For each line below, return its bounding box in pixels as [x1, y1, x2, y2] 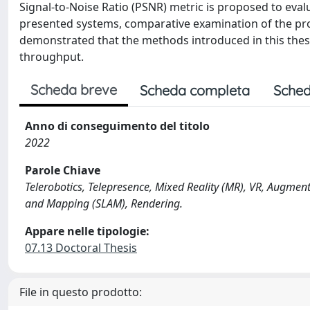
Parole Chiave [25, 162, 100, 178]
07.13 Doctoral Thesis [25, 239, 137, 255]
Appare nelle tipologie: [25, 223, 149, 239]
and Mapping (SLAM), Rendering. [25, 195, 183, 211]
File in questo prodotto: [19, 284, 142, 300]
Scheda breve [30, 80, 117, 98]
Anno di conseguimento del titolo [25, 118, 210, 134]
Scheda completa [140, 81, 250, 99]
